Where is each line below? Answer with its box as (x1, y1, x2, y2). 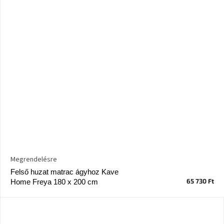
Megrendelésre (10, 154, 57, 165)
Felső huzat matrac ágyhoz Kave (10, 167, 118, 176)
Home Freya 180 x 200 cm (10, 177, 98, 186)
